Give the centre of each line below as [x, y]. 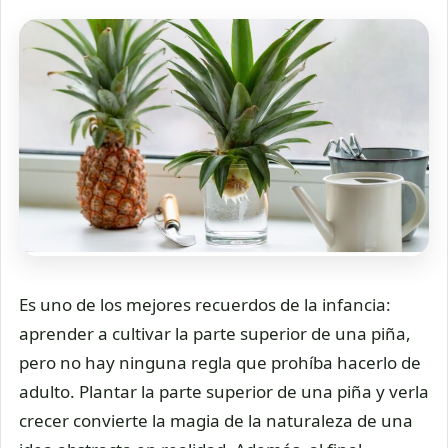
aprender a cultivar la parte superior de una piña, [215, 333]
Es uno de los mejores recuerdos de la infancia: [205, 304]
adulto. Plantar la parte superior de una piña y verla [224, 391]
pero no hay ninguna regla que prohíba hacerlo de [220, 362]
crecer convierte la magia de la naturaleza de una [216, 420]
